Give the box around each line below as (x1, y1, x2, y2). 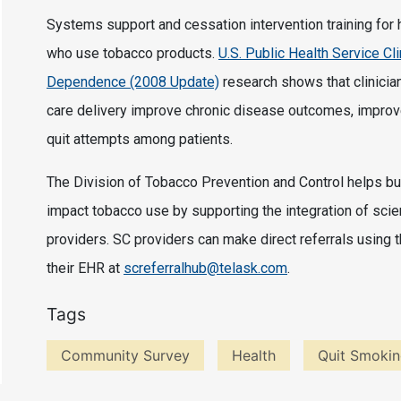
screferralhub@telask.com (124, 260, 287, 277)
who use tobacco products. (47, 45, 218, 63)
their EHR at (47, 260, 124, 277)
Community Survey (61, 346, 190, 365)
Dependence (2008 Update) (47, 73, 219, 91)
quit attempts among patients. (47, 131, 240, 149)
